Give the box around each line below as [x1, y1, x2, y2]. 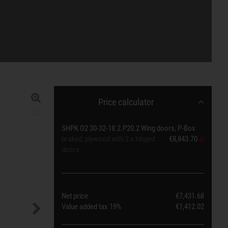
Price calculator [98, 97, 154, 107]
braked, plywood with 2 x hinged [62, 134, 155, 144]
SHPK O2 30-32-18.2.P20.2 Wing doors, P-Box [62, 124, 195, 133]
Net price [62, 191, 88, 201]
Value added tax [62, 202, 109, 211]
